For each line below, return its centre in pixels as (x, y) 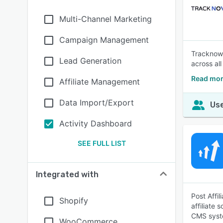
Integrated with (67, 174)
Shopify (74, 201)
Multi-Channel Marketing (106, 19)
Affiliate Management (100, 82)
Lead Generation (90, 61)
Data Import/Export (97, 103)
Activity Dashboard (96, 123)
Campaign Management (104, 40)
